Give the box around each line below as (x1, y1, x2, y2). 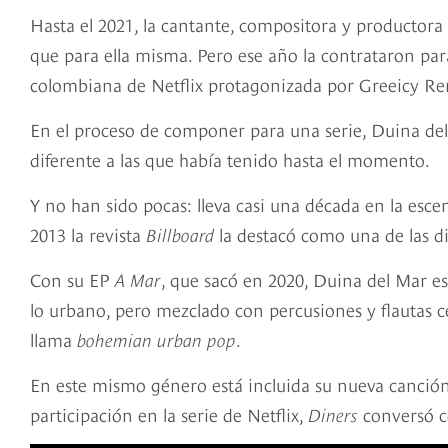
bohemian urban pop (77, 326, 236, 352)
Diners (308, 401, 358, 427)
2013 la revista (30, 221, 146, 247)
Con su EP (30, 266, 115, 292)
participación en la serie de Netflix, (30, 401, 308, 427)
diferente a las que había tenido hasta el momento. (30, 146, 434, 172)
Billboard (146, 221, 214, 247)
